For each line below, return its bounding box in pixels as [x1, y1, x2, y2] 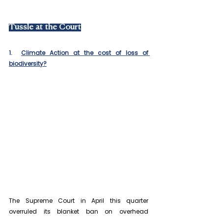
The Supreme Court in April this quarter [9, 196, 148, 205]
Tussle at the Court [9, 24, 81, 31]
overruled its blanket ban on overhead [9, 207, 148, 216]
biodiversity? [9, 59, 47, 68]
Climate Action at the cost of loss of [21, 49, 148, 57]
